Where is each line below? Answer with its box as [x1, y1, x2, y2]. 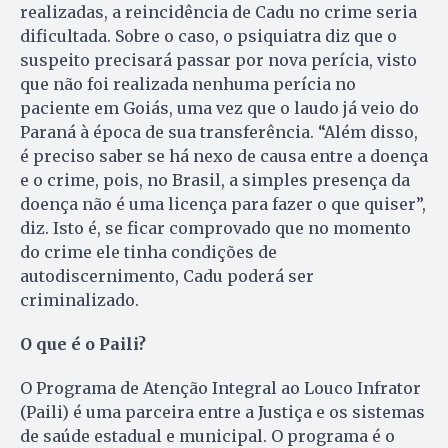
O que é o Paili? [20, 333, 146, 354]
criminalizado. [20, 289, 139, 310]
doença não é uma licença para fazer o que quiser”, [20, 193, 426, 214]
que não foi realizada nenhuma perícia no [20, 73, 356, 94]
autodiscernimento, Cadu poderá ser [20, 265, 314, 286]
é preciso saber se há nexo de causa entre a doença [20, 145, 428, 166]
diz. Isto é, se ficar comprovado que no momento [20, 217, 411, 238]
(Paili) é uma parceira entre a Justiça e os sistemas [20, 401, 425, 422]
